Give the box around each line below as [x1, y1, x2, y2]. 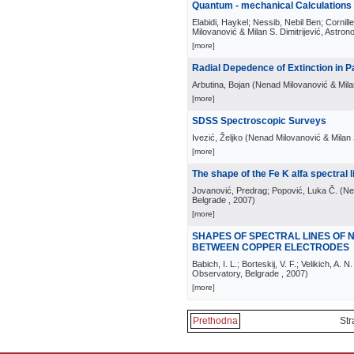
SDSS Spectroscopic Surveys [192, 115, 326, 126]
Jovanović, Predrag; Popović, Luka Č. [192, 186, 337, 195]
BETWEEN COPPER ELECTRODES [192, 242, 349, 253]
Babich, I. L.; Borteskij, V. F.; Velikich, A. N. [192, 259, 352, 269]
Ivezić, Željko [192, 133, 243, 142]
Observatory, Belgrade [192, 269, 279, 278]
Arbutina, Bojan [192, 80, 250, 89]
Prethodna [193, 315, 238, 326]
